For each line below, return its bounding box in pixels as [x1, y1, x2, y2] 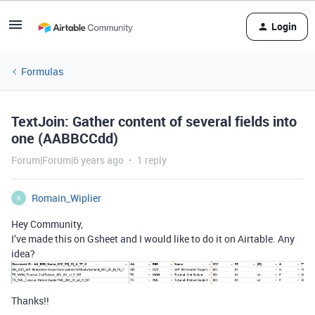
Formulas [21, 65, 63, 78]
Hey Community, [11, 217, 83, 231]
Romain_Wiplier [32, 191, 101, 205]
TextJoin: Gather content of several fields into [11, 112, 297, 131]
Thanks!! [11, 293, 49, 307]
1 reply [137, 153, 167, 167]
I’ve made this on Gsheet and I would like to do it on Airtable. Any [11, 232, 295, 245]
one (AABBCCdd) [11, 129, 118, 148]
